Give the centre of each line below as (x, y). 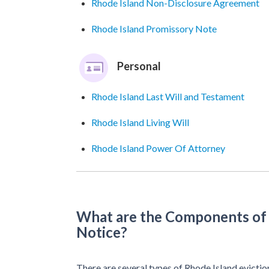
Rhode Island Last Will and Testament (168, 96)
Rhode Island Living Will (140, 122)
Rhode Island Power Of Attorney (158, 148)
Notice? (102, 232)
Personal (139, 66)
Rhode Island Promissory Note (154, 29)
